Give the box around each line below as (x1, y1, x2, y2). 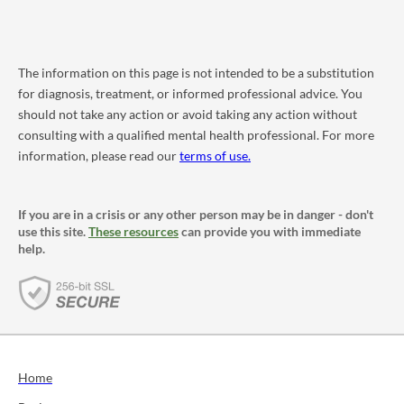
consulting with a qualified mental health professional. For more (18, 126, 374, 142)
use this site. (18, 223, 88, 239)
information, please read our (18, 147, 179, 163)
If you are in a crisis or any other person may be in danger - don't (18, 206, 373, 222)
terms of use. (179, 147, 251, 163)
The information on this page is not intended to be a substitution (18, 64, 374, 80)
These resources (88, 223, 179, 239)
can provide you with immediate (179, 223, 361, 239)
